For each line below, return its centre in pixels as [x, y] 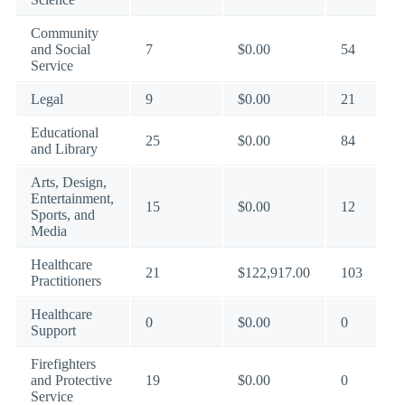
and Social [61, 49]
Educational [65, 132]
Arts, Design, [69, 182]
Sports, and [63, 215]
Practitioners [66, 281]
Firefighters [63, 364]
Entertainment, [72, 198]
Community [65, 33]
